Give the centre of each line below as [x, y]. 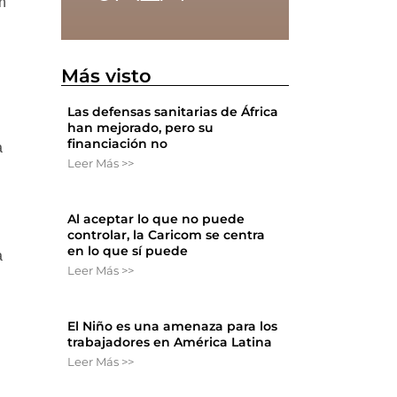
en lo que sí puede [128, 251]
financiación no [118, 144]
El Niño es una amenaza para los [173, 327]
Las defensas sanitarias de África [173, 112]
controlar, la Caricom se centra [167, 235]
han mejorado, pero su [141, 128]
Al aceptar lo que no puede [156, 219]
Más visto [107, 76]
